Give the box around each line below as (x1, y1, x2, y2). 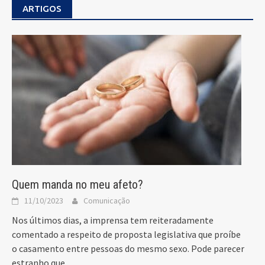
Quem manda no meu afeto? (12, 177, 143, 192)
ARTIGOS (22, 4, 62, 14)
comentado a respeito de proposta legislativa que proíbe (12, 228, 241, 241)
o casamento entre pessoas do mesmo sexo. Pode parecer (12, 243, 244, 255)
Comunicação (83, 195, 130, 206)
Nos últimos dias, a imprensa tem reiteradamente (12, 214, 214, 227)
